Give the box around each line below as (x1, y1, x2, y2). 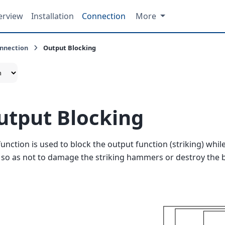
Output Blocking (43, 43, 96, 52)
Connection (82, 11, 126, 22)
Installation (31, 11, 74, 22)
